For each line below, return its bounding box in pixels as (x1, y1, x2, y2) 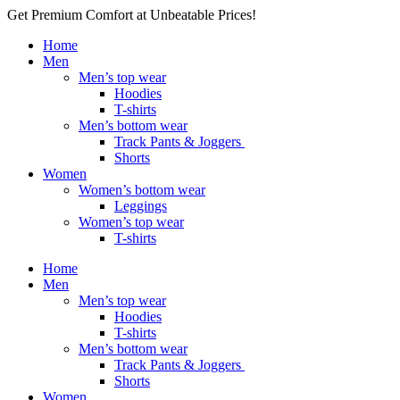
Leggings (114, 198, 167, 213)
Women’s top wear (79, 214, 184, 229)
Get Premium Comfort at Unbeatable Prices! (7, 7, 256, 22)
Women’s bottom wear (79, 182, 205, 197)
